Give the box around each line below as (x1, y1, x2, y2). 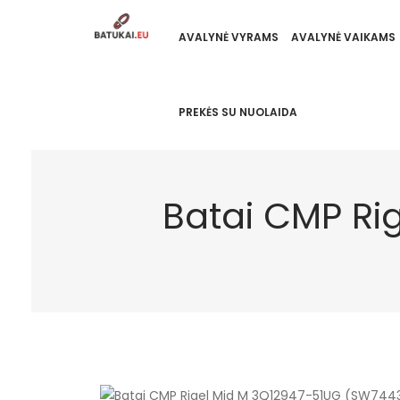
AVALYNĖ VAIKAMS (290, 29, 396, 45)
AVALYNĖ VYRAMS (178, 29, 279, 45)
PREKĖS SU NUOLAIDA (178, 104, 297, 120)
